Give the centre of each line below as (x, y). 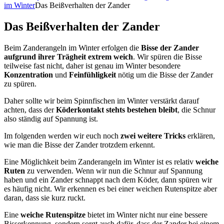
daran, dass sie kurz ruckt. (45, 197)
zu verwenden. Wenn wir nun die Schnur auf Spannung (114, 170)
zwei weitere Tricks (153, 135)
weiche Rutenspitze (53, 214)
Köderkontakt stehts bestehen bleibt (117, 109)
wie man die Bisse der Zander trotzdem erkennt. (79, 144)
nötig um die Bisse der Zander (165, 74)
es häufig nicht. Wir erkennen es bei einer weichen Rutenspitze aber (110, 188)
